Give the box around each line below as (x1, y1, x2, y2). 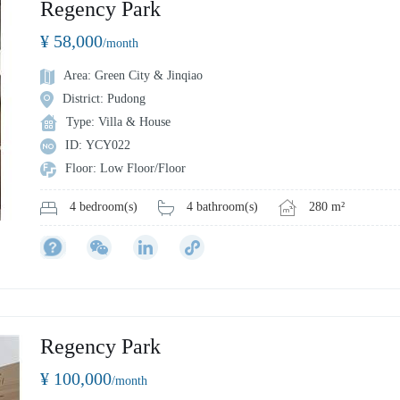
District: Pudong (62, 92, 146, 105)
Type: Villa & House (66, 115, 171, 129)
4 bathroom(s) (187, 199, 258, 213)
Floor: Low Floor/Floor (65, 162, 186, 175)
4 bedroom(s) (70, 200, 137, 214)
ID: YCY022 (65, 138, 130, 152)
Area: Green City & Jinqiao (63, 69, 203, 82)
